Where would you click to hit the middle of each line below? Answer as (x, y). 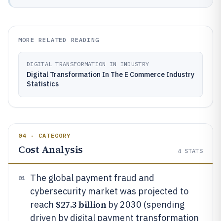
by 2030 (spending (146, 204)
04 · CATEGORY (45, 135)
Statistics (43, 84)
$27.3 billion (81, 204)
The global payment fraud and (92, 178)
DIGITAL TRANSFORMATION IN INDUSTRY (88, 64)
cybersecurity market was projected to (109, 191)
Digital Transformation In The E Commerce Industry (110, 74)
